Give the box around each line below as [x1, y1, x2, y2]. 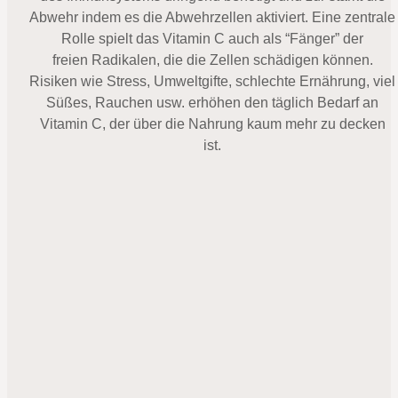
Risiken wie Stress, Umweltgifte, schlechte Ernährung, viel [29, 73, 395, 89]
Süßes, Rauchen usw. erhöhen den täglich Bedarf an [46, 94, 378, 110]
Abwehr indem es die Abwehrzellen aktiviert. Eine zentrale [29, 9, 395, 25]
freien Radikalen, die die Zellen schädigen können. [52, 52, 373, 68]
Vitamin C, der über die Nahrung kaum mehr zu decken [39, 115, 386, 131]
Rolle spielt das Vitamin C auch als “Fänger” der [61, 30, 363, 46]
